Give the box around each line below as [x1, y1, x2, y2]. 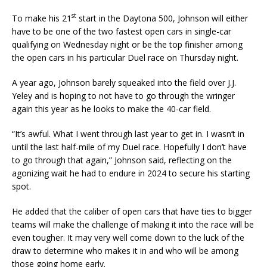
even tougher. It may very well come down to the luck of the [12, 231, 244, 243]
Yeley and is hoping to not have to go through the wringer [12, 89, 235, 101]
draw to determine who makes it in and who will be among [12, 244, 238, 256]
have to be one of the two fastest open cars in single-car [12, 25, 231, 37]
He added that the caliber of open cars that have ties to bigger [12, 205, 252, 217]
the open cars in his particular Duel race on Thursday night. [12, 51, 238, 63]
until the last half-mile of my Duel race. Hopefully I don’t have [12, 141, 247, 153]
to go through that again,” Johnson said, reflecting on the [12, 154, 232, 166]
